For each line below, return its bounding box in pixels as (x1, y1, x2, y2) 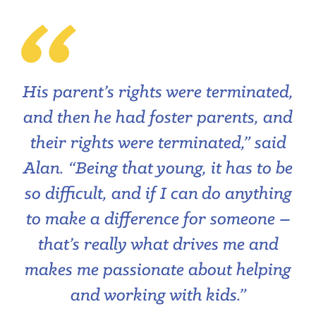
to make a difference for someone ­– (25, 209, 291, 229)
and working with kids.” (70, 286, 246, 305)
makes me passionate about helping (25, 260, 291, 280)
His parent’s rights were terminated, (23, 83, 293, 102)
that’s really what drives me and (37, 235, 279, 255)
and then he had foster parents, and (23, 108, 293, 128)
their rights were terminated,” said (30, 133, 286, 153)
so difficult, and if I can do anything (24, 184, 292, 204)
